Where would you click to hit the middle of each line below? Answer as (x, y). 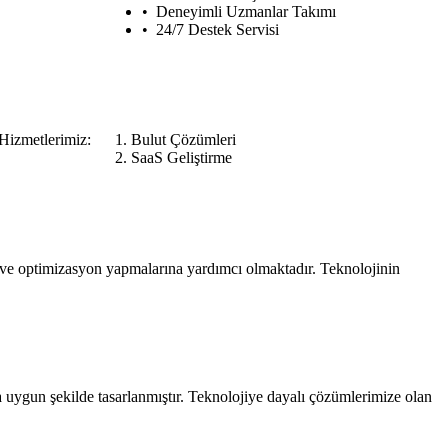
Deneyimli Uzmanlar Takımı (246, 11)
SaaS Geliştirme (181, 158)
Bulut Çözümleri (183, 140)
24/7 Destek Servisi (217, 29)
